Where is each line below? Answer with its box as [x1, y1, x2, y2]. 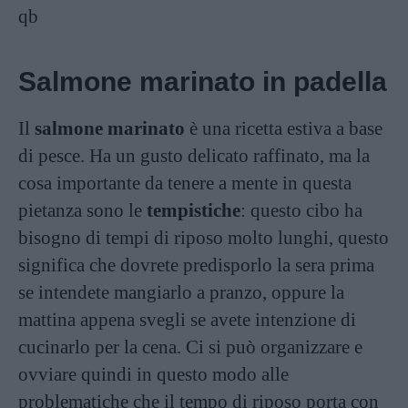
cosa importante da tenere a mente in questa [18, 172, 352, 194]
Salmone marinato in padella [18, 66, 387, 97]
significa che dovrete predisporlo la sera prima [18, 254, 374, 276]
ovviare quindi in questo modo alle [18, 363, 289, 385]
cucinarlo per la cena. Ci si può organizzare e [18, 336, 362, 358]
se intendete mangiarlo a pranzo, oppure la [18, 281, 344, 303]
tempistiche [147, 199, 240, 221]
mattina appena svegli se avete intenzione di [18, 309, 356, 331]
